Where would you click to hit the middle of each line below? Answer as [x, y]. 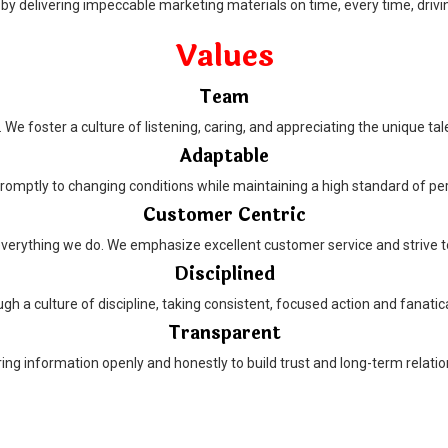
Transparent [224, 332]
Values [224, 56]
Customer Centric [224, 214]
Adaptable [224, 155]
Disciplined [224, 273]
